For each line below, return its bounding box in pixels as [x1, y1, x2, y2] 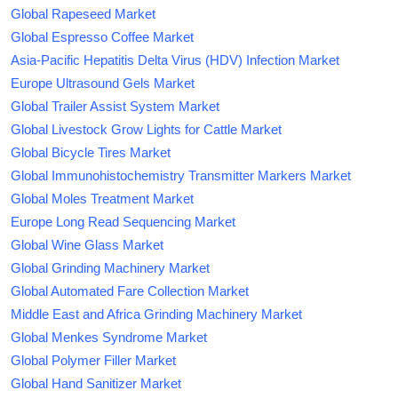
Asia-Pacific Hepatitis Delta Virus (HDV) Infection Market [11, 52, 339, 68]
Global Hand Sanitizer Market [11, 376, 181, 392]
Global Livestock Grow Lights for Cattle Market [11, 122, 282, 138]
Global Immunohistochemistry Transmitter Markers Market [11, 168, 351, 184]
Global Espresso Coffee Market [11, 29, 194, 45]
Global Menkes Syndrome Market [11, 330, 207, 346]
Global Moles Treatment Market [11, 191, 194, 207]
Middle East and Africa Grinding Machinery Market [11, 306, 302, 322]
